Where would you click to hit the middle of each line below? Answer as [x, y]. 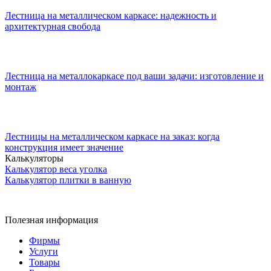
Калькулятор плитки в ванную [68, 180]
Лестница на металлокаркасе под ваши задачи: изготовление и [134, 76]
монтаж [21, 87]
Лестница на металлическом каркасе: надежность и [111, 15]
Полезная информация [51, 220]
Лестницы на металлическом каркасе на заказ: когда [112, 136]
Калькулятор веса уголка [56, 169]
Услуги [44, 251]
